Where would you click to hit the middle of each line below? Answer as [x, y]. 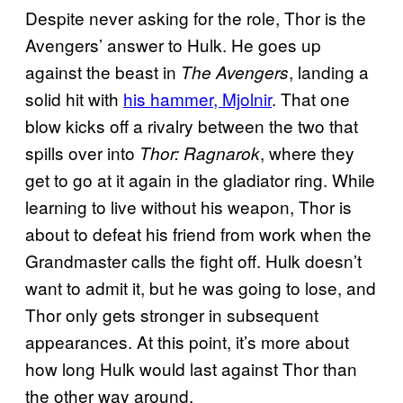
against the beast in [103, 71]
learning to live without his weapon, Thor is [188, 206]
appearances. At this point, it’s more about [187, 341]
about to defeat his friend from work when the [198, 233]
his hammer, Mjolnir [197, 98]
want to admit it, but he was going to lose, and [201, 287]
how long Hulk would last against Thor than [191, 368]
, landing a [329, 71]
